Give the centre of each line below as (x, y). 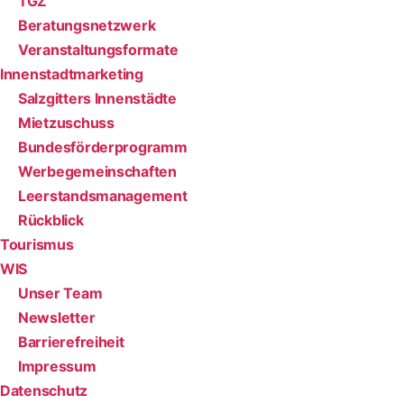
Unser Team (60, 293)
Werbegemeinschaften (97, 171)
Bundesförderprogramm (103, 147)
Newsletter (57, 317)
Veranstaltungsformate (98, 49)
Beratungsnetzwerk (87, 25)
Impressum (57, 366)
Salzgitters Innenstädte (97, 98)
